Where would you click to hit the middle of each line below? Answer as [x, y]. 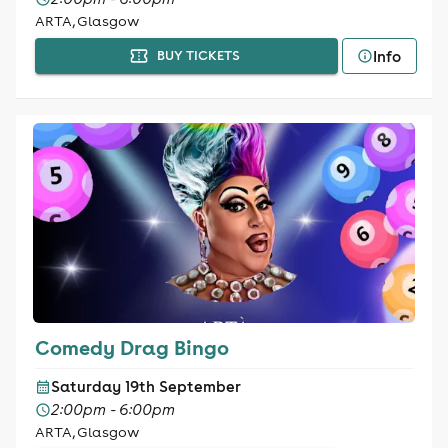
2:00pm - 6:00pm [112, 409]
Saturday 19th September [145, 386]
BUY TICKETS [198, 55]
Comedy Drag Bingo [131, 347]
